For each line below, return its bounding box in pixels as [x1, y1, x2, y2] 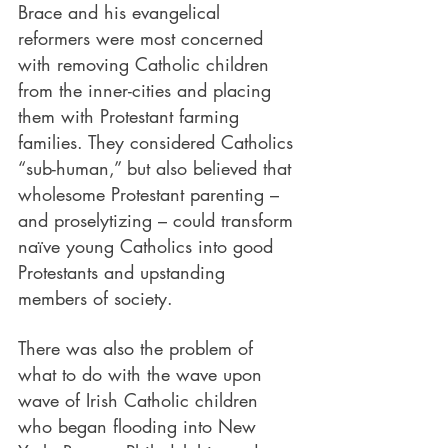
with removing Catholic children [18, 52, 275, 76]
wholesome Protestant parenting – [18, 182, 285, 206]
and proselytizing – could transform [18, 208, 299, 232]
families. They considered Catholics [18, 130, 299, 154]
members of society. [18, 286, 173, 310]
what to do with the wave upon [18, 362, 268, 386]
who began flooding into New [18, 414, 262, 438]
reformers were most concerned [18, 26, 269, 50]
